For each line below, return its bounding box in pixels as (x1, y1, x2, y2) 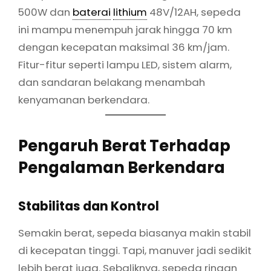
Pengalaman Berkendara (18, 156, 225, 178)
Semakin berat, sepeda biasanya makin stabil (18, 226, 251, 241)
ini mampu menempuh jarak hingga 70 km (18, 22, 232, 38)
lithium (113, 5, 147, 20)
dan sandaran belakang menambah (18, 75, 205, 90)
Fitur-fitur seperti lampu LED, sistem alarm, (18, 57, 232, 73)
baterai (73, 5, 111, 20)
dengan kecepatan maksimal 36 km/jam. (18, 40, 229, 55)
